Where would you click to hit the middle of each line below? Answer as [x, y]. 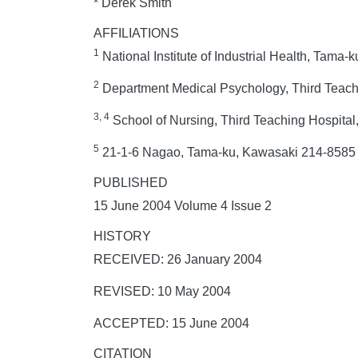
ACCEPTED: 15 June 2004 [171, 324]
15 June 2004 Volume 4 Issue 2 [183, 206]
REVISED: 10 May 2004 [162, 292]
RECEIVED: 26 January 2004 [178, 260]
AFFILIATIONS [136, 34]
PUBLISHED [131, 183]
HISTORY [122, 237]
